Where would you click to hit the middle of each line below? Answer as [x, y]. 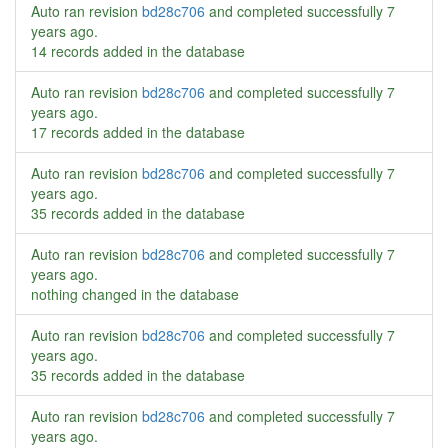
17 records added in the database [138, 132]
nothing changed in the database [135, 294]
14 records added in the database [138, 51]
